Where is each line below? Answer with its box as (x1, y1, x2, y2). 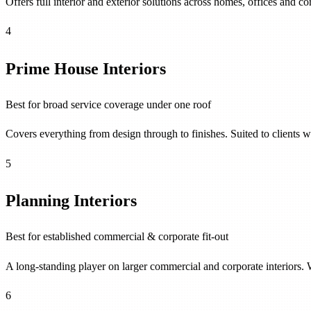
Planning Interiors (6, 190, 137, 210)
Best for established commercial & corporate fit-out (6, 230, 228, 244)
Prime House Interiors (6, 58, 166, 78)
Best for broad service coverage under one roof (6, 98, 211, 112)
